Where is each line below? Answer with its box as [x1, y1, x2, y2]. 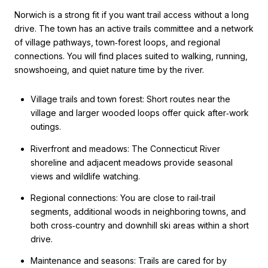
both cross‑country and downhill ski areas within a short [30, 220, 249, 230]
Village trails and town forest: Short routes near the [30, 94, 230, 105]
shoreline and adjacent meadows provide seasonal [30, 157, 233, 167]
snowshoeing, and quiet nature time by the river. [14, 64, 204, 75]
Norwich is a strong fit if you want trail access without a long [14, 9, 249, 20]
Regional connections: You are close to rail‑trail [30, 192, 215, 203]
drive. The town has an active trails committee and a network [14, 23, 254, 33]
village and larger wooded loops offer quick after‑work [30, 108, 249, 118]
